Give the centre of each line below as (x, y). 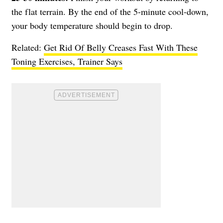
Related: (28, 47)
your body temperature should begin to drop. (92, 25)
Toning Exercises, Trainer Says (67, 61)
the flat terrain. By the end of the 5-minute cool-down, (110, 11)
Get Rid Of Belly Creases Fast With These (121, 47)
